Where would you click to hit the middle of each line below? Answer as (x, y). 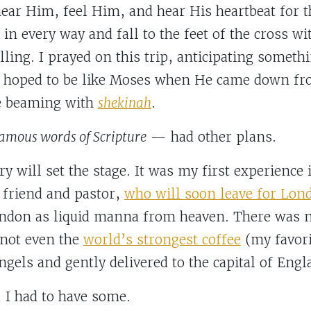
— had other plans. (211, 137)
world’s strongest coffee (162, 240)
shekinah (125, 103)
